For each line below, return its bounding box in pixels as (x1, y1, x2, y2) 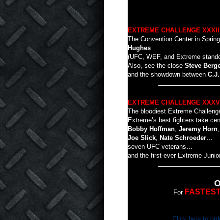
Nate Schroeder (160, 134, 206, 141)
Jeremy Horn (179, 125, 218, 133)
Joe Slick (128, 134, 156, 141)
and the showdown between (128, 71, 208, 78)
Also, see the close (128, 62, 185, 69)
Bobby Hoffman (128, 125, 175, 133)
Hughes (128, 44, 151, 52)
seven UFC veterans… (128, 142, 192, 150)
